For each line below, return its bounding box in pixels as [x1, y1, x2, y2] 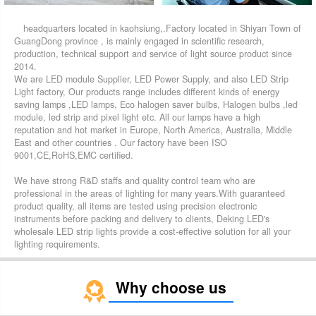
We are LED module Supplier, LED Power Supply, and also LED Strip [14, 72, 288, 85]
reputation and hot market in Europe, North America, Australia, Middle [14, 123, 292, 136]
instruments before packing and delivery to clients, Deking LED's [14, 212, 269, 225]
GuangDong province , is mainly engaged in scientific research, [14, 34, 265, 47]
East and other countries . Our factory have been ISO [14, 135, 227, 149]
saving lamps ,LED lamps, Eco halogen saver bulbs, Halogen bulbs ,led [14, 97, 298, 111]
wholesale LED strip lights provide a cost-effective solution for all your [14, 224, 291, 238]
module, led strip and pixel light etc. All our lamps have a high [14, 110, 260, 123]
